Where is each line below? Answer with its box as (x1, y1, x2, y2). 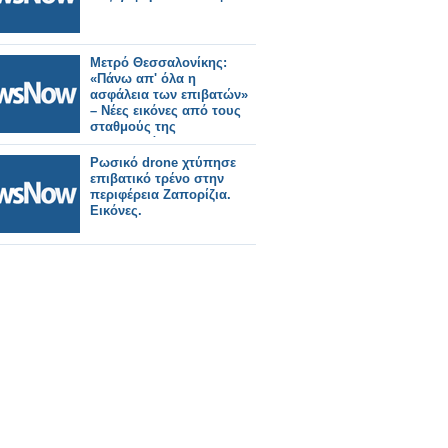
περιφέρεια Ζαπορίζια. (90, 187, 231, 202)
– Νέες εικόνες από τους (90, 103, 241, 118)
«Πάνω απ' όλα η (90, 71, 196, 86)
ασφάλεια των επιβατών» (90, 87, 248, 102)
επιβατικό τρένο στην (90, 171, 224, 186)
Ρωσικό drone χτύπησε (90, 155, 236, 170)
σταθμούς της (90, 119, 176, 134)
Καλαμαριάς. (90, 135, 169, 150)
